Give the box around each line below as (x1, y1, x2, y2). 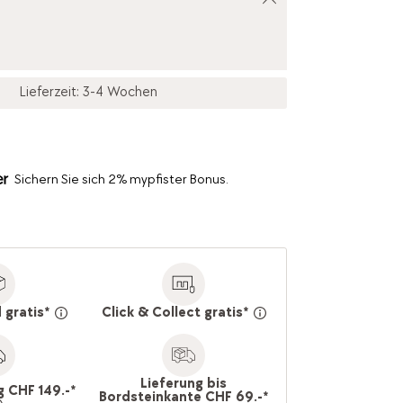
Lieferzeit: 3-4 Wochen (19, 84, 158, 102)
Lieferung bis (140, 375, 228, 393)
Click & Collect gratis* (101, 303, 248, 321)
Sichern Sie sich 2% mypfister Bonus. (13, 171, 228, 189)
